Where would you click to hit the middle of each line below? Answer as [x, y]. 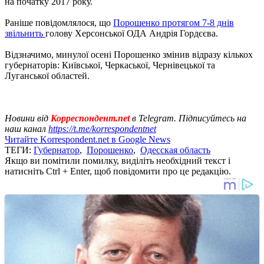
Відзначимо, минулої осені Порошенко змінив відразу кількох [129, 54]
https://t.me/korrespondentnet [102, 128]
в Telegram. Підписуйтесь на [189, 118]
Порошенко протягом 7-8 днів [174, 22]
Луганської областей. [47, 75]
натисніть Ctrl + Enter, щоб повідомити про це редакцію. [118, 171]
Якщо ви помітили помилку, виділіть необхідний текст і [118, 160]
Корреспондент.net [90, 118]
